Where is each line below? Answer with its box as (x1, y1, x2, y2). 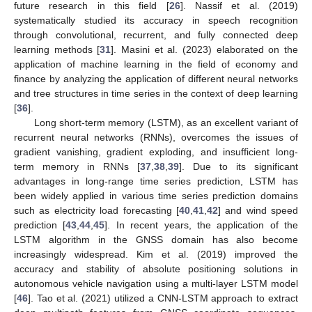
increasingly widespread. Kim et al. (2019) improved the (14, 248, 298, 260)
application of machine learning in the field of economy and (14, 58, 298, 70)
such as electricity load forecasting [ (14, 204, 179, 216)
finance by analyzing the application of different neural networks (14, 72, 298, 84)
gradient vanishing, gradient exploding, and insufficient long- (14, 146, 298, 157)
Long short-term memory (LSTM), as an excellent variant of (33, 116, 298, 128)
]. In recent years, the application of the (104, 219, 298, 231)
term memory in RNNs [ (14, 160, 140, 172)
